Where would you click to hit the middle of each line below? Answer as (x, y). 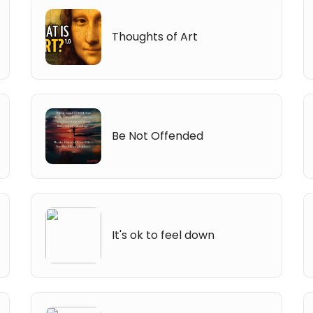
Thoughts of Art (155, 36)
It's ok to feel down (163, 235)
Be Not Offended (158, 136)
